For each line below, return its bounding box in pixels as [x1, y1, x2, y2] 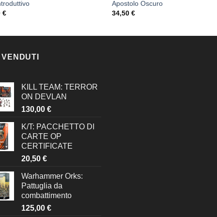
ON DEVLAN [21, 92, 67, 101]
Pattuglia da [21, 181, 62, 190]
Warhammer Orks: [21, 171, 83, 180]
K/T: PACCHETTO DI [21, 122, 94, 131]
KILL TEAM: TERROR [21, 82, 98, 91]
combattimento [21, 191, 72, 200]
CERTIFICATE [21, 141, 73, 150]
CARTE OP [21, 132, 62, 140]
